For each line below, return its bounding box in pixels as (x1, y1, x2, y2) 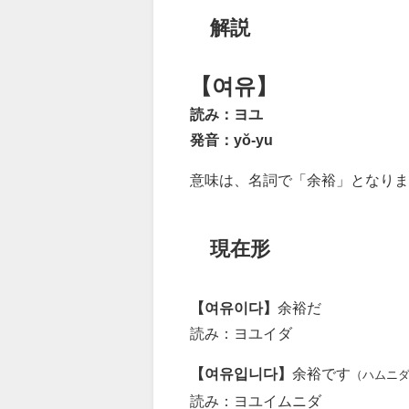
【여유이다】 (190, 299, 278, 315)
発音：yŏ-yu (190, 132, 273, 148)
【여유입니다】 (190, 365, 292, 381)
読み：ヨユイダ (190, 325, 292, 341)
